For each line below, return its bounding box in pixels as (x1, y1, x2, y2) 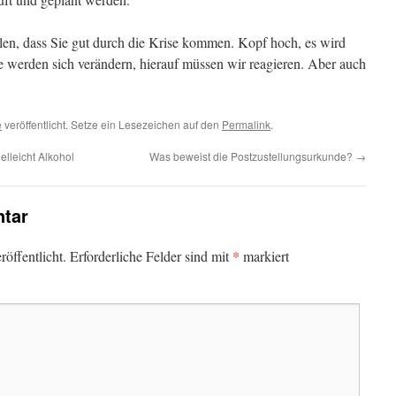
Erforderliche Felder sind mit (70, 247, 232, 265)
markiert (240, 247, 289, 265)
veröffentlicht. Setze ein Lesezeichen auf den (2, 117, 222, 132)
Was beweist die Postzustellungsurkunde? (149, 148, 355, 164)
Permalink (222, 117, 270, 132)
